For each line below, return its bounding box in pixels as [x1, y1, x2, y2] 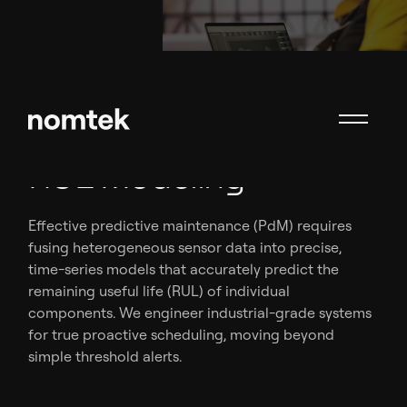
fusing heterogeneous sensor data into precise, [28, 238, 342, 257]
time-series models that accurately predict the [28, 260, 340, 279]
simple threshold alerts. [28, 347, 183, 366]
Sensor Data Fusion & [28, 108, 358, 154]
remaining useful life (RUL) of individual [28, 282, 291, 301]
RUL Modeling [28, 152, 244, 198]
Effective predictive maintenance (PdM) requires [28, 216, 352, 235]
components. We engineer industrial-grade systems [28, 303, 372, 323]
